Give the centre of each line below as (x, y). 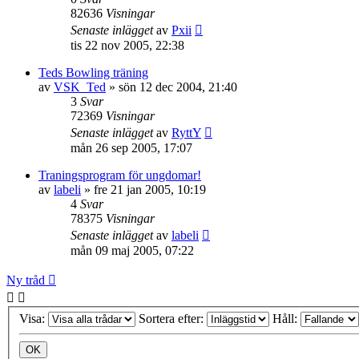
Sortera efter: (173, 319)
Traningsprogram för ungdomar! (120, 175)
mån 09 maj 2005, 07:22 (132, 250)
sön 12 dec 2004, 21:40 (178, 87)
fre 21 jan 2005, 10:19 (150, 189)
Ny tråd (26, 280)
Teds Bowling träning (93, 72)
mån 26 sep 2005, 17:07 (131, 147)
